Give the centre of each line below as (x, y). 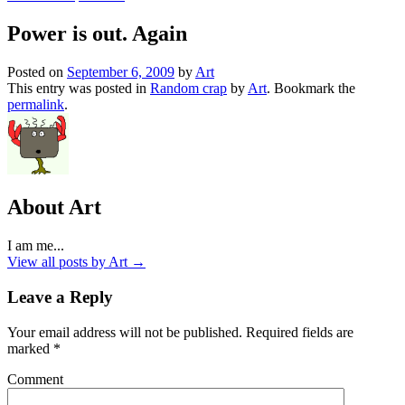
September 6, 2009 (121, 71)
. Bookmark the (311, 88)
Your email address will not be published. (125, 332)
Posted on (37, 71)
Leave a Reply (60, 297)
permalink (36, 104)
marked (30, 348)
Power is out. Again (97, 33)
